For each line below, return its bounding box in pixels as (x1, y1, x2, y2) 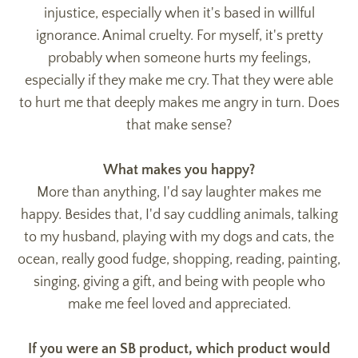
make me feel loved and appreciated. (67, 296, 291, 312)
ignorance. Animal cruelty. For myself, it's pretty (35, 27, 323, 44)
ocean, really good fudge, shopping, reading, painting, (18, 251, 340, 268)
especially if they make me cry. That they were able (25, 72, 333, 89)
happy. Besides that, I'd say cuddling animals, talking (20, 206, 338, 223)
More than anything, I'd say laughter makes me (37, 184, 321, 201)
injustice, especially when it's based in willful (43, 5, 315, 22)
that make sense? (126, 117, 232, 133)
